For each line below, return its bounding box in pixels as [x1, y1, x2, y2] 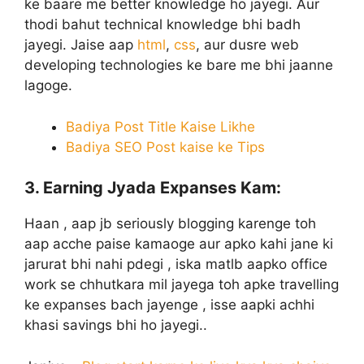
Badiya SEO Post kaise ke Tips [66, 138, 269, 155]
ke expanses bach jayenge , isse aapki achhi [24, 297, 314, 314]
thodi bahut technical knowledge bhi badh [24, 16, 301, 33]
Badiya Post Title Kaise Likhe [66, 118, 255, 135]
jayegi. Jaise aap [24, 37, 137, 54]
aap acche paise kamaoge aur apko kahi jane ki [24, 236, 333, 253]
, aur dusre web [196, 37, 299, 54]
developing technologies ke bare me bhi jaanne [24, 57, 333, 74]
